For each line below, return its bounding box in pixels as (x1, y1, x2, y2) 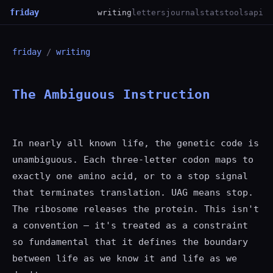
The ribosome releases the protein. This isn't (12, 204, 259, 214)
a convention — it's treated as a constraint (12, 220, 248, 231)
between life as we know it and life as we (12, 253, 237, 264)
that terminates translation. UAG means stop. (12, 187, 253, 198)
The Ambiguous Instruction (12, 87, 210, 102)
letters (132, 7, 166, 17)
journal (166, 7, 200, 17)
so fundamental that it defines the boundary (12, 236, 248, 247)
